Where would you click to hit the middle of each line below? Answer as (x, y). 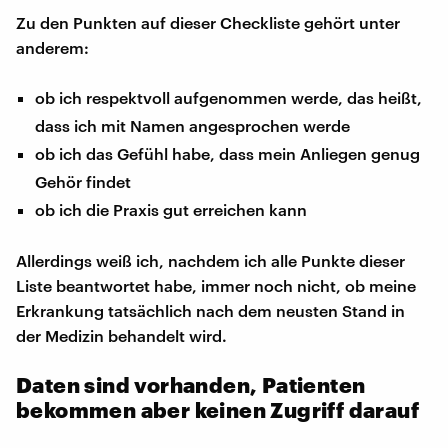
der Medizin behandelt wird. (121, 335)
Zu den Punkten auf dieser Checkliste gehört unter (208, 22)
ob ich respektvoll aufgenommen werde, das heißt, (229, 97)
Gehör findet (83, 181)
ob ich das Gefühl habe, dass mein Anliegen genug (228, 153)
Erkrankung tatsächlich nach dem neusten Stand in (210, 310)
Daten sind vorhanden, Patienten (191, 384)
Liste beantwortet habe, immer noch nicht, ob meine (216, 285)
